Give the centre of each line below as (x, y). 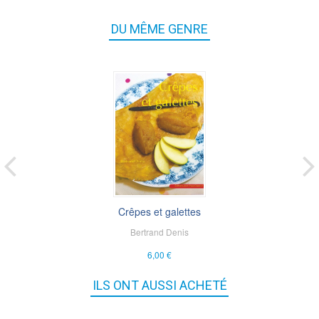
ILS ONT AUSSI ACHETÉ (159, 285)
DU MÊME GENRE (159, 28)
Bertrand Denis (159, 231)
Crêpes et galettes (159, 211)
